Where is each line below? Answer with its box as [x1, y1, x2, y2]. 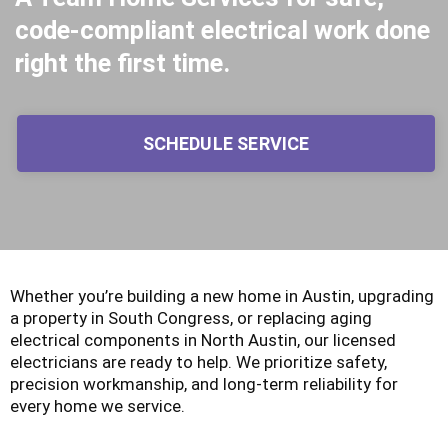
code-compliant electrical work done [15, 15, 430, 46]
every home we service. [10, 395, 185, 416]
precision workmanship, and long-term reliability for [10, 373, 398, 394]
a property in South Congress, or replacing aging [10, 307, 372, 328]
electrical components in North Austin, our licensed [10, 329, 396, 350]
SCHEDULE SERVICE [142, 132, 310, 154]
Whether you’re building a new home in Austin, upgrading [10, 285, 434, 306]
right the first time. [15, 48, 230, 79]
